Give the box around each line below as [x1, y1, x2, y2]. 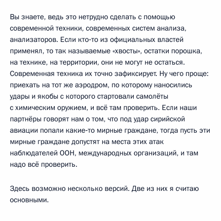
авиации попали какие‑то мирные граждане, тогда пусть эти [10, 125, 210, 135]
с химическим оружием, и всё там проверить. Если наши [10, 103, 197, 112]
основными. [10, 195, 49, 205]
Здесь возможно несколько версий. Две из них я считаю [10, 184, 199, 193]
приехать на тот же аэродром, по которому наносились [10, 80, 192, 90]
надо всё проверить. [10, 159, 77, 169]
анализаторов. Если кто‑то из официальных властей [10, 35, 184, 44]
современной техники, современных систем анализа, [10, 23, 186, 33]
